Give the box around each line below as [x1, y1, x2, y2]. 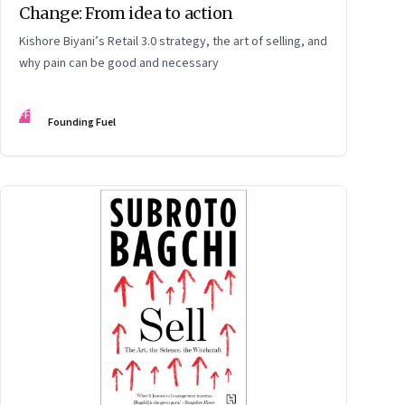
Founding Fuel [48, 115, 116, 131]
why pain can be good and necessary [19, 54, 219, 73]
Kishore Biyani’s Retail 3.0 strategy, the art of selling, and [19, 33, 327, 52]
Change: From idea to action [19, 3, 233, 24]
